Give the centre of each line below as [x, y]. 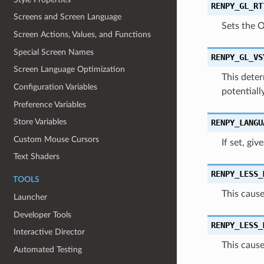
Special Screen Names [54, 52]
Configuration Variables [56, 87]
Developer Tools [43, 214]
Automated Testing [48, 249]
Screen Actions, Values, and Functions [82, 34]
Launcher [31, 197]
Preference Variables [50, 104]
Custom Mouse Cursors [57, 139]
